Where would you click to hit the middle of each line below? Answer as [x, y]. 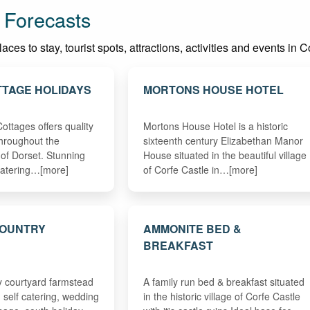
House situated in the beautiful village [225, 155]
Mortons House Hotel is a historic [215, 126]
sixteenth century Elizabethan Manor [223, 140]
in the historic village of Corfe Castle [221, 296]
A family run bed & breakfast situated [224, 281]
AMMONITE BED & [192, 228]
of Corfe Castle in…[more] [200, 169]
